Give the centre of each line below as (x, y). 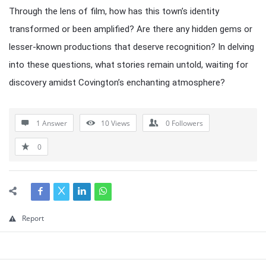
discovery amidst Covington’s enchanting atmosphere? (117, 83)
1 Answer (52, 123)
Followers (187, 123)
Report (33, 218)
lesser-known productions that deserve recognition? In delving (132, 47)
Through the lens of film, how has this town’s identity (114, 11)
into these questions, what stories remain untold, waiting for (129, 65)
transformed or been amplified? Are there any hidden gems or (131, 29)
